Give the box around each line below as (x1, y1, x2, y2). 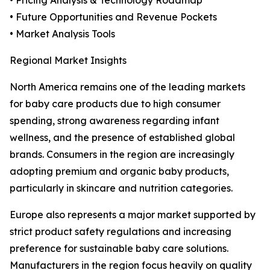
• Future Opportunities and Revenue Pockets (10, 11, 217, 24)
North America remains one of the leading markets (10, 81, 245, 93)
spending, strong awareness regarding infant (10, 115, 219, 127)
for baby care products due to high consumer (10, 98, 221, 110)
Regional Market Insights (10, 54, 127, 67)
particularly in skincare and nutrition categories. (10, 182, 233, 195)
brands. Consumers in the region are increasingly (10, 148, 234, 161)
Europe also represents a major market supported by (10, 209, 256, 221)
